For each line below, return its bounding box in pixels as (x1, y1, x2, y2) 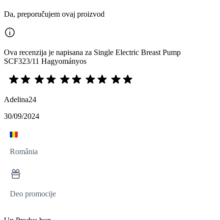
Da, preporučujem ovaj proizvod (4, 10, 105, 19)
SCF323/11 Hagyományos (4, 57, 86, 66)
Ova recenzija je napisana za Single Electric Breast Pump (4, 48, 181, 57)
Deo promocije (10, 190, 56, 198)
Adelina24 (4, 95, 36, 104)
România (10, 147, 38, 156)
